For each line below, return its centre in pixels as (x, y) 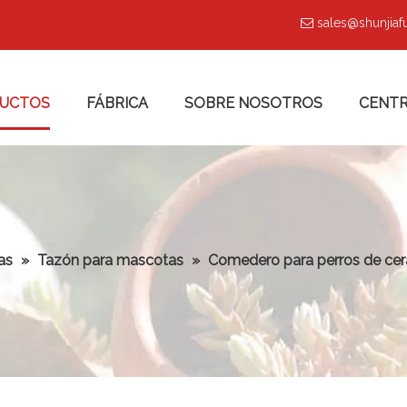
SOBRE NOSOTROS (253, 103)
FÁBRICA (117, 103)
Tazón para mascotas (110, 260)
